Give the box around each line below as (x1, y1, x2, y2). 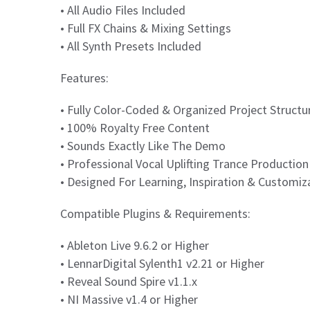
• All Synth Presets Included (60, 38, 201, 54)
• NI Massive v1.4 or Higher (60, 291, 198, 307)
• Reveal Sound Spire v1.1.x (60, 273, 197, 289)
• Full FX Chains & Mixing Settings (60, 20, 231, 36)
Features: (60, 70, 109, 86)
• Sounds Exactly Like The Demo (60, 138, 226, 154)
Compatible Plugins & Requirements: (60, 206, 250, 221)
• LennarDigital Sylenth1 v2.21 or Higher (60, 255, 264, 271)
